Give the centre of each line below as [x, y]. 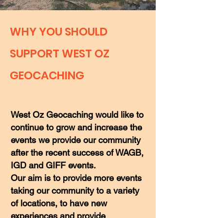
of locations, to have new [59, 203]
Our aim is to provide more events [76, 178]
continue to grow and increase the [76, 127]
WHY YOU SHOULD [59, 32]
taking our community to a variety [75, 191]
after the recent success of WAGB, [77, 153]
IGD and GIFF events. [53, 165]
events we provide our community [76, 140]
